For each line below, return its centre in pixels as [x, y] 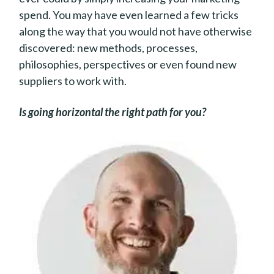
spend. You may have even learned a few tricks [129, 15]
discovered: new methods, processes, [108, 48]
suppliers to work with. [73, 81]
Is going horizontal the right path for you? [113, 112]
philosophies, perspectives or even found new [128, 64]
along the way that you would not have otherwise [135, 31]
